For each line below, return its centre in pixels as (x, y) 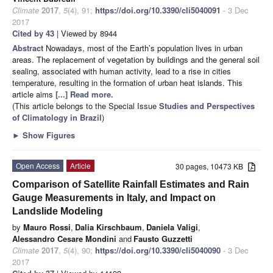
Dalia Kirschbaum (108, 227)
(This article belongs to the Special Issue (86, 105)
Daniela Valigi (172, 227)
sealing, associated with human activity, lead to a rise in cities (122, 71)
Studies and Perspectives (207, 105)
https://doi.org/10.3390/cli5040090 (158, 250)
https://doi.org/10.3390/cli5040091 (158, 10)
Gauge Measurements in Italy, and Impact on (114, 197)
